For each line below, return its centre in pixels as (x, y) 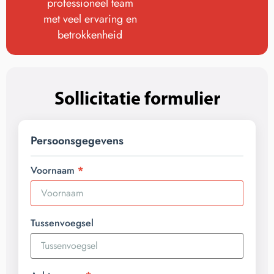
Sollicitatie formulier (137, 98)
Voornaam (53, 171)
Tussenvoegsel (62, 223)
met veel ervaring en (90, 19)
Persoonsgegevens (77, 141)
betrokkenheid (90, 35)
